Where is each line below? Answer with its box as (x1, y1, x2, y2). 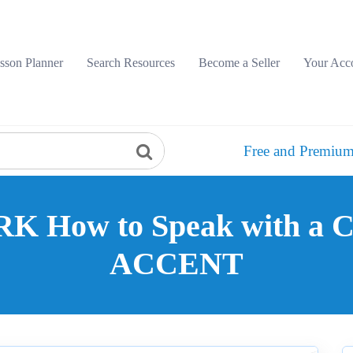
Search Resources (87, 55, 175, 69)
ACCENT (110, 246, 243, 281)
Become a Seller (199, 55, 280, 69)
